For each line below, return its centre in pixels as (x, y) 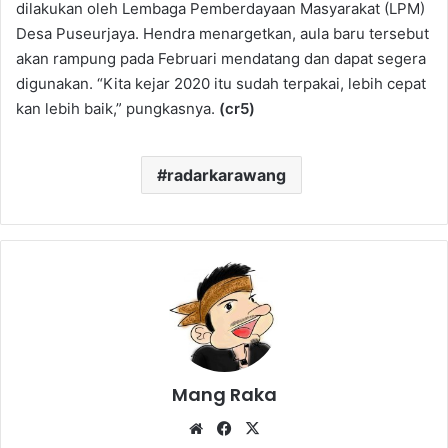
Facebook (269, 427)
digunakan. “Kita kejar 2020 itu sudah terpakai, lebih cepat (221, 83)
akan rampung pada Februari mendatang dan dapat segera (221, 58)
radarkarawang (226, 174)
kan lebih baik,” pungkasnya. (117, 108)
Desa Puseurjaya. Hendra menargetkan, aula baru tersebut (222, 33)
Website (235, 427)
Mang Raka (224, 394)
